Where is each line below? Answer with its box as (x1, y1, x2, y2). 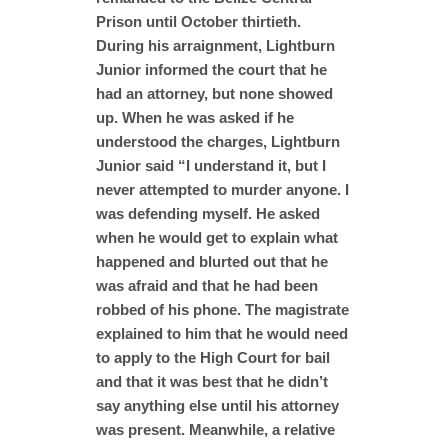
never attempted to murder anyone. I (96, 180, 349, 198)
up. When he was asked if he (96, 108, 294, 126)
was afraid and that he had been (96, 276, 318, 294)
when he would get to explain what (96, 228, 338, 246)
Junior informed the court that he (96, 60, 327, 78)
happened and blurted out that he (96, 252, 328, 270)
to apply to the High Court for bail (96, 348, 330, 366)
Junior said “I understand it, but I (96, 156, 326, 174)
